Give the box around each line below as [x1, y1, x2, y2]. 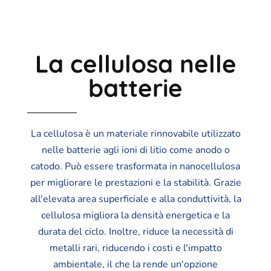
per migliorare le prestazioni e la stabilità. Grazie [30, 176, 241, 190]
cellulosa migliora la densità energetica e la [41, 209, 230, 223]
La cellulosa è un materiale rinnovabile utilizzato [30, 127, 241, 141]
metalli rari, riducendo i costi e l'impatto [49, 241, 222, 255]
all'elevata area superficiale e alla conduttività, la [30, 192, 241, 206]
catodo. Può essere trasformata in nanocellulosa [31, 160, 240, 174]
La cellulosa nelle [34, 48, 237, 79]
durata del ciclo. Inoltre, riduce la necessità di [38, 225, 233, 239]
